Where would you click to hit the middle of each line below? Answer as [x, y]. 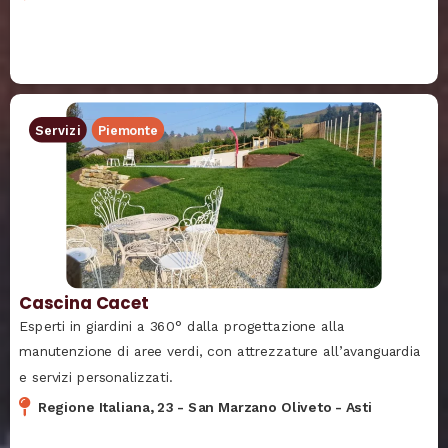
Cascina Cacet [84, 303]
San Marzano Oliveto [259, 406]
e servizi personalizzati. [96, 376]
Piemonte [128, 129]
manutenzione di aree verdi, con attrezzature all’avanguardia [220, 351]
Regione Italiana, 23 [106, 406]
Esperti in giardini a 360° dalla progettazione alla [182, 325]
